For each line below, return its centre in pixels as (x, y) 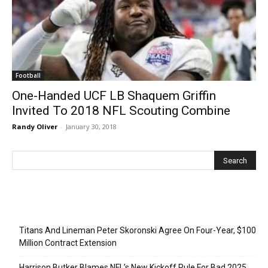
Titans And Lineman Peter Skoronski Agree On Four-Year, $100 (138, 230)
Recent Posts (44, 208)
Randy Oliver (35, 126)
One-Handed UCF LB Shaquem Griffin (114, 95)
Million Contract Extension (68, 243)
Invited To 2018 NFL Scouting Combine (121, 110)
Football (28, 75)
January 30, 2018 (91, 126)
